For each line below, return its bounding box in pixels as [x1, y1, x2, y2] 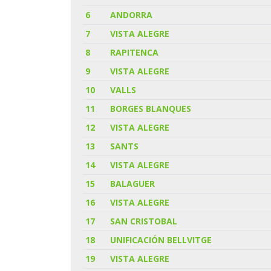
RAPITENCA [110, 46, 159, 58]
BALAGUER [110, 177, 155, 189]
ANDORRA [110, 8, 153, 21]
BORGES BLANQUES [110, 102, 192, 114]
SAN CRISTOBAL [110, 215, 178, 227]
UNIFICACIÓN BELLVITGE [110, 233, 212, 246]
